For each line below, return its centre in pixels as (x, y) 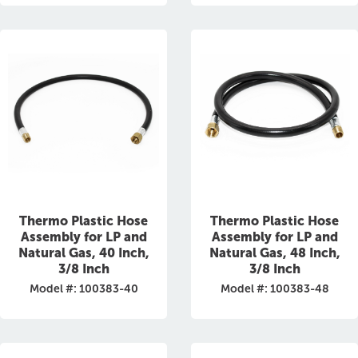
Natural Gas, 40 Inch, (84, 253)
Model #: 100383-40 (84, 289)
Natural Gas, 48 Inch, (274, 253)
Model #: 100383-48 (274, 289)
